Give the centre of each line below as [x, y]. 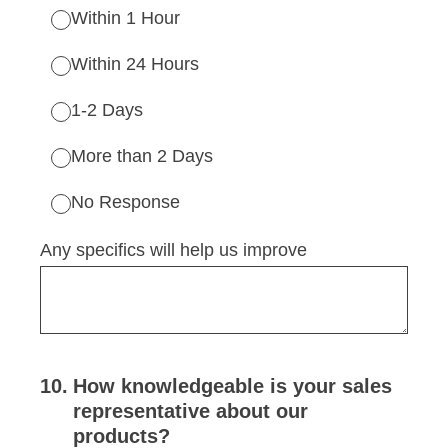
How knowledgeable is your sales [232, 386]
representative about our [190, 411]
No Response [125, 202]
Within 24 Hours [135, 64]
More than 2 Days [142, 156]
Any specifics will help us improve [173, 250]
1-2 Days [107, 110]
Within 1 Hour [125, 18]
